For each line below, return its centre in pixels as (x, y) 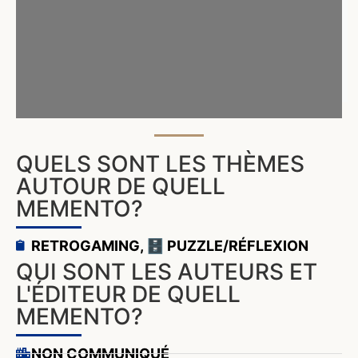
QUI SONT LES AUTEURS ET (167, 271)
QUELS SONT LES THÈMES (160, 163)
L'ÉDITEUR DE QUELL (128, 294)
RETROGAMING (86, 245)
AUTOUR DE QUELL (121, 186)
